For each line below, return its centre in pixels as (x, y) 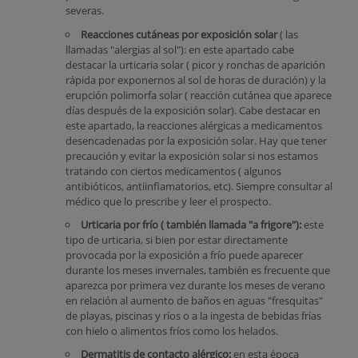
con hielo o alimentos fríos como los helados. (171, 330)
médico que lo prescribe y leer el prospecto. (168, 201)
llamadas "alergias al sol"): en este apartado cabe (179, 49)
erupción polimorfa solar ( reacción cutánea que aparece (198, 95)
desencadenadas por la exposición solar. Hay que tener (196, 140)
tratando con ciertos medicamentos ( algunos (173, 171)
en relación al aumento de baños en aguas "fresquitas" (194, 300)
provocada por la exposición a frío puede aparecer (184, 255)
